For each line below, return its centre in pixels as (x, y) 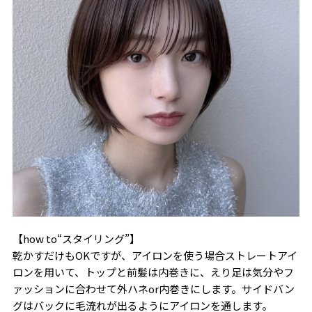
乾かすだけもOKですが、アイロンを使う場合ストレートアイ (155, 255)
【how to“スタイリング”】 (76, 238)
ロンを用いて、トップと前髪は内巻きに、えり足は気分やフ (153, 272)
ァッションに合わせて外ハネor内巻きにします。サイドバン (153, 288)
